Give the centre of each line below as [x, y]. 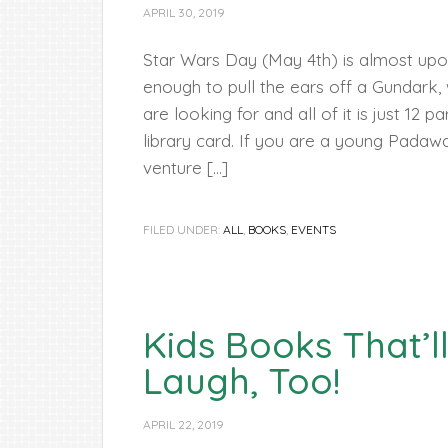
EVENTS [313, 229]
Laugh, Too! [241, 380]
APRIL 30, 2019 [184, 12]
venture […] [185, 167]
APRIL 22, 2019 [183, 424]
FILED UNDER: [183, 229]
